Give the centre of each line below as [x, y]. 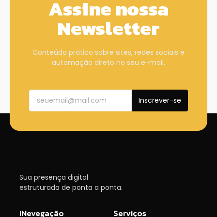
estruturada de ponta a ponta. [71, 187]
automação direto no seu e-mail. [108, 63]
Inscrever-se [160, 100]
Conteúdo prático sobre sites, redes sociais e [108, 53]
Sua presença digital [54, 177]
